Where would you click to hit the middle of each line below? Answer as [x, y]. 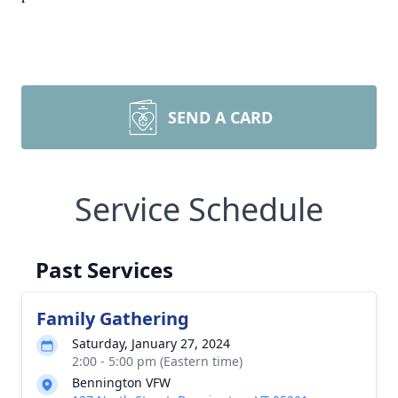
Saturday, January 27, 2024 [151, 343]
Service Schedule [199, 209]
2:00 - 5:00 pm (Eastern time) [157, 361]
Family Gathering [113, 318]
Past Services [104, 270]
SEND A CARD [220, 117]
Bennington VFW [121, 382]
